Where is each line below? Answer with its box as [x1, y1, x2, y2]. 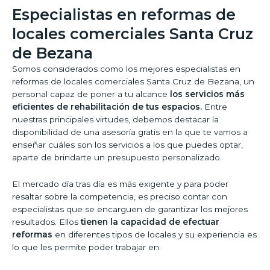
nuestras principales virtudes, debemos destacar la [12, 114, 219, 124]
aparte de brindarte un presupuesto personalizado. [12, 152, 222, 162]
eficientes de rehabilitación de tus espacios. [12, 101, 202, 111]
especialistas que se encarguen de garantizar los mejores [12, 204, 248, 215]
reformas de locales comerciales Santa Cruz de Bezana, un [12, 76, 254, 86]
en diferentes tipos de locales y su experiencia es [52, 230, 257, 240]
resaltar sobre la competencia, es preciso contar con [12, 192, 227, 202]
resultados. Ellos [12, 217, 81, 227]
